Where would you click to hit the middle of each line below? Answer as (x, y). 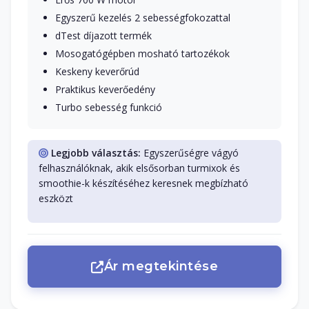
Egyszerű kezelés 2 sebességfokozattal (143, 18)
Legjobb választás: (96, 153)
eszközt (56, 199)
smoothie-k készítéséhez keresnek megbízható (143, 183)
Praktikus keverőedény (105, 90)
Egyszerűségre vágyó (190, 153)
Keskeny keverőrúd (97, 72)
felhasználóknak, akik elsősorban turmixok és (139, 168)
